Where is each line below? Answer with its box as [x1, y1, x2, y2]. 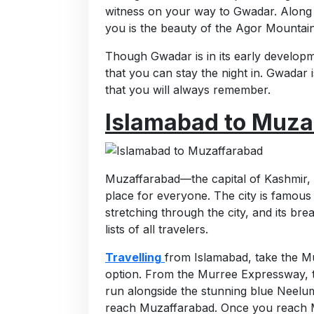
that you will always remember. [105, 82, 271, 97]
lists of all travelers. [105, 222, 208, 237]
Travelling [105, 250, 161, 265]
